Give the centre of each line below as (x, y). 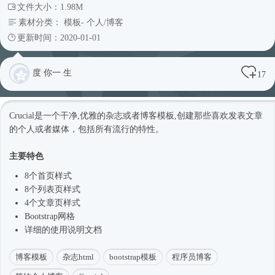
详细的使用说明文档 (63, 230)
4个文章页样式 (52, 203)
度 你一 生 (52, 72)
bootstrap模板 (133, 257)
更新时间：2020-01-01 (59, 37)
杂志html (78, 257)
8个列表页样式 (52, 189)
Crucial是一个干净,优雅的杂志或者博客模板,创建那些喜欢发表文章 (136, 115)
